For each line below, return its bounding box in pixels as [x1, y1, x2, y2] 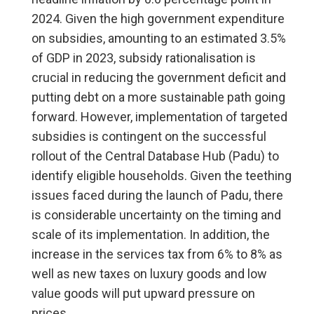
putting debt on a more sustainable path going [32, 90, 285, 104]
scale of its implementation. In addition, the [32, 227, 270, 242]
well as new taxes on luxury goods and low [32, 266, 267, 281]
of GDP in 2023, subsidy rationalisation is [32, 50, 256, 65]
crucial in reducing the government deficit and [32, 70, 286, 85]
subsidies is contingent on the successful [32, 129, 266, 144]
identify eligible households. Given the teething [32, 168, 292, 183]
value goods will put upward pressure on [32, 286, 255, 301]
